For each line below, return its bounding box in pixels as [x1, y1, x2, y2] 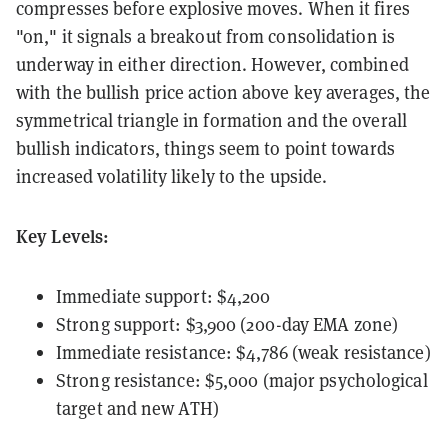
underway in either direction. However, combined [16, 52, 409, 76]
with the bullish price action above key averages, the [16, 80, 431, 104]
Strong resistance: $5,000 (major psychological [56, 368, 428, 392]
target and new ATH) [56, 396, 219, 420]
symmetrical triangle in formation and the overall [16, 108, 407, 132]
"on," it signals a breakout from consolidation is [16, 24, 395, 48]
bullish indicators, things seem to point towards [16, 136, 395, 160]
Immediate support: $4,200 [56, 284, 271, 308]
